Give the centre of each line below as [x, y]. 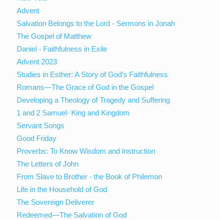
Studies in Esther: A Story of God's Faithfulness [93, 74]
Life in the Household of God [62, 189]
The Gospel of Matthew [54, 36]
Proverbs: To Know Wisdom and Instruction [86, 151]
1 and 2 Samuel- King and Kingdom [73, 112]
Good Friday [37, 138]
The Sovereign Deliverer [56, 202]
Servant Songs [41, 125]
